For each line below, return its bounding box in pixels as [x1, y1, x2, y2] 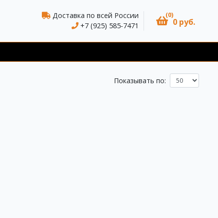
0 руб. [173, 17, 195, 28]
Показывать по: [114, 76, 166, 86]
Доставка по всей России [51, 11, 139, 20]
